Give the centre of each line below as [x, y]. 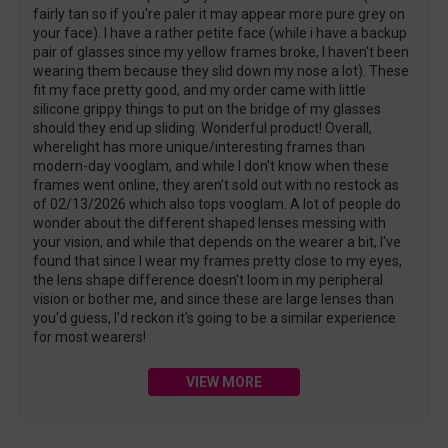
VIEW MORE [224, 381]
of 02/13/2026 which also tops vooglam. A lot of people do [217, 204]
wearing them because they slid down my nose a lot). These [221, 71]
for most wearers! [90, 337]
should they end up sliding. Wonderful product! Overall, [203, 128]
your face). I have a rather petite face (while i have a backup [220, 33]
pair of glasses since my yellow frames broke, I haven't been [221, 52]
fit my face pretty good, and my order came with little [200, 90]
